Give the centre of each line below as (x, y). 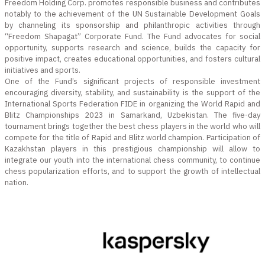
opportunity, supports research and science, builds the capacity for (132, 47)
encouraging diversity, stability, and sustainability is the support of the (132, 92)
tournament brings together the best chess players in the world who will (132, 126)
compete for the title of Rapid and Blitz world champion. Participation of (132, 137)
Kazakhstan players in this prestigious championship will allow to (132, 148)
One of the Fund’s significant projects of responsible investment (132, 81)
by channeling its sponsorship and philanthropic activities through (132, 25)
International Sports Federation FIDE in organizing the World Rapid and (132, 104)
